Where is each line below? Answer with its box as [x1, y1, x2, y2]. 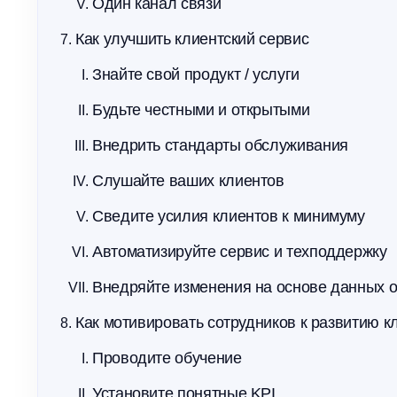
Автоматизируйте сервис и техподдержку [92, 243, 387, 261]
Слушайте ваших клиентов [92, 172, 284, 190]
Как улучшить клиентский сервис [75, 30, 309, 48]
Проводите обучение [92, 349, 242, 367]
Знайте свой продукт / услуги [92, 66, 300, 83]
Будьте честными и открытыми [92, 101, 310, 119]
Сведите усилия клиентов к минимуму [92, 207, 365, 225]
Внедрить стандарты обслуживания [92, 136, 348, 154]
